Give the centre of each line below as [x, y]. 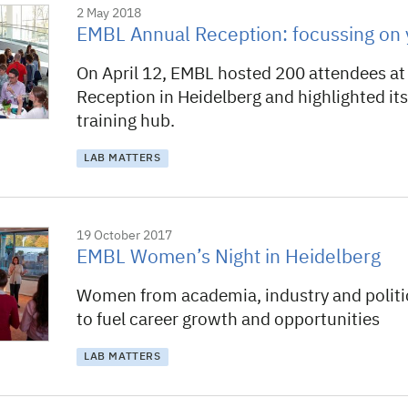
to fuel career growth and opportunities [228, 320]
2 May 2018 [109, 14]
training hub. [126, 122]
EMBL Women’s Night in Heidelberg [229, 258]
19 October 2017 [124, 236]
